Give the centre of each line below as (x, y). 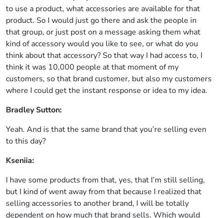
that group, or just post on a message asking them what (103, 32)
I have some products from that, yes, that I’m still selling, (105, 180)
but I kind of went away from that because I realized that (104, 192)
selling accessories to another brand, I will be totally (97, 203)
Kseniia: (20, 161)
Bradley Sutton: (34, 110)
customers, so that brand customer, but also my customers (109, 79)
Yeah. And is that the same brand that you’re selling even (106, 129)
